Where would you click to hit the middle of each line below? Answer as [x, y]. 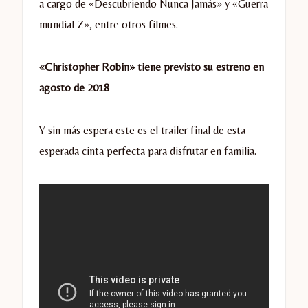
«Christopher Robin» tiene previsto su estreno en [152, 67]
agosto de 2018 [74, 88]
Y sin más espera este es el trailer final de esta [142, 131]
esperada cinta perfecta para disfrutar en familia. [148, 151]
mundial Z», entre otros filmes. [109, 25]
